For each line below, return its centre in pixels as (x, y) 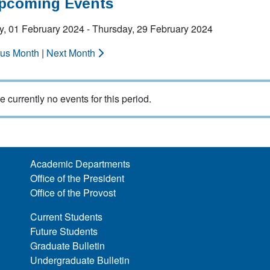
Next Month (72, 53)
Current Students (67, 217)
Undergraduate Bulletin (80, 260)
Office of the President (77, 178)
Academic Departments (80, 164)
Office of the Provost (73, 193)
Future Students (64, 231)
